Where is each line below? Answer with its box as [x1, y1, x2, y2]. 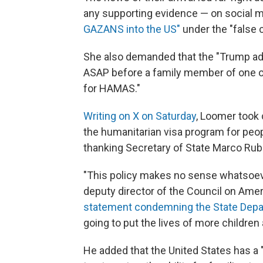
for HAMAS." [83, 82, 140, 95]
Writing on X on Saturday [83, 110, 196, 123]
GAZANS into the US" [83, 23, 180, 36]
